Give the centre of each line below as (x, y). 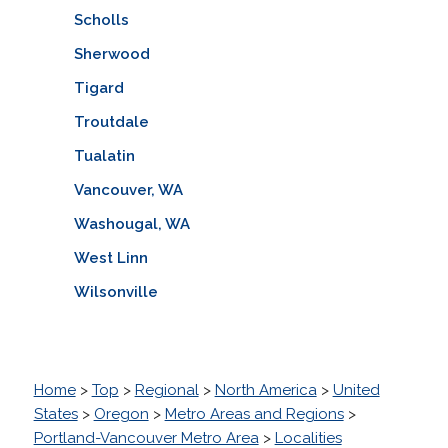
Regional (166, 389)
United (356, 389)
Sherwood (111, 53)
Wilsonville (115, 291)
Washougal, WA (131, 223)
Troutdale (111, 121)
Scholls (101, 19)
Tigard (98, 87)
